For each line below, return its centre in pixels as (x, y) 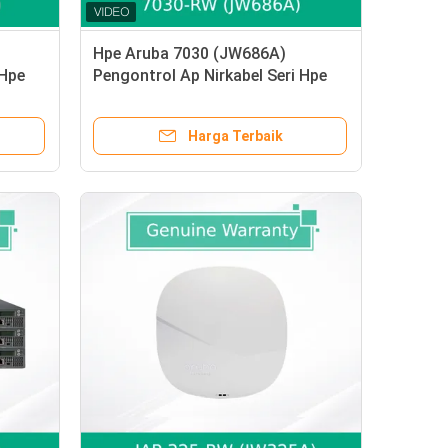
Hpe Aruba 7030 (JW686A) (189, 53)
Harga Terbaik (235, 136)
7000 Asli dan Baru (161, 97)
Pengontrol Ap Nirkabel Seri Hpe (210, 75)
